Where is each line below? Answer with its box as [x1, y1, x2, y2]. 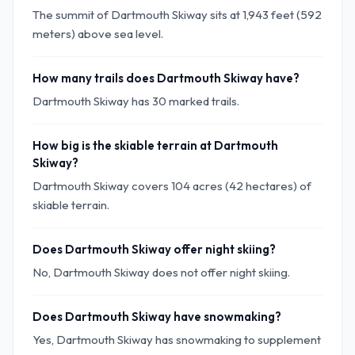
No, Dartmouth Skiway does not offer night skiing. [32, 265, 290, 280]
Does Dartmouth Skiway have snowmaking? [32, 309, 281, 324]
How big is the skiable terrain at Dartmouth [32, 138, 278, 153]
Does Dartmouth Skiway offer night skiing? [32, 242, 276, 257]
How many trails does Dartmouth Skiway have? [32, 71, 300, 86]
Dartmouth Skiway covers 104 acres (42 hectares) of [32, 178, 311, 193]
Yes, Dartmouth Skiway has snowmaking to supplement [32, 332, 321, 347]
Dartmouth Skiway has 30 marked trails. [32, 94, 239, 109]
